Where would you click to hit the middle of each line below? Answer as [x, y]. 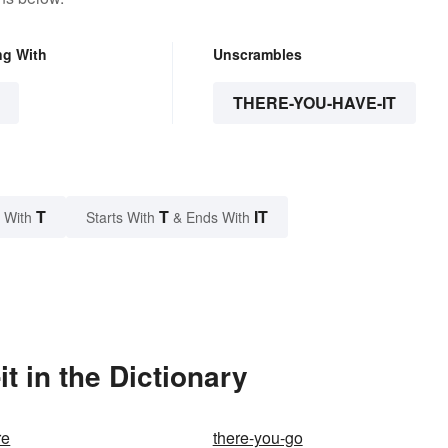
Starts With [122, 217]
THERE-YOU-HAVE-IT [314, 103]
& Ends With [211, 217]
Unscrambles [257, 54]
